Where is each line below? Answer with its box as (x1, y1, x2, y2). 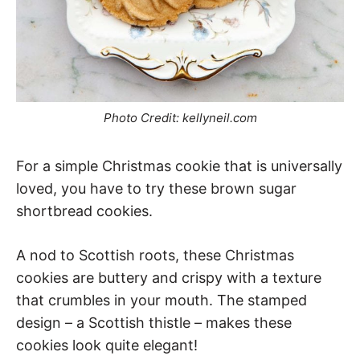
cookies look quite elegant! (16, 337, 198, 354)
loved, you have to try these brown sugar (16, 180, 297, 197)
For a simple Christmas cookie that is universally (16, 157, 342, 174)
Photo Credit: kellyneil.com (103, 109, 257, 125)
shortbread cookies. (16, 202, 153, 219)
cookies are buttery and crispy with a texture (16, 269, 321, 286)
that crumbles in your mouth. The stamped (16, 292, 307, 309)
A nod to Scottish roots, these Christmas (16, 247, 294, 264)
